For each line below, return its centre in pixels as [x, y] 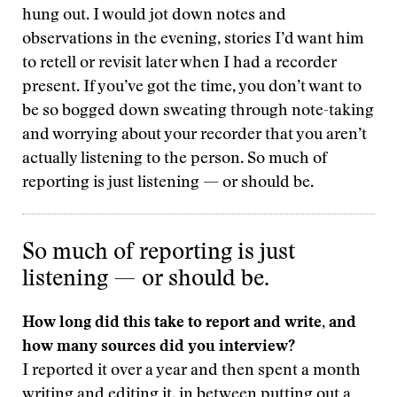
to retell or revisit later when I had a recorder [179, 64]
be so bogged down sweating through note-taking [198, 112]
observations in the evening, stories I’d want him [193, 40]
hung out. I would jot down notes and [154, 16]
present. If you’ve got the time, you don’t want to [192, 88]
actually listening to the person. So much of [175, 160]
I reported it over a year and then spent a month [191, 371]
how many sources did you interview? [159, 347]
